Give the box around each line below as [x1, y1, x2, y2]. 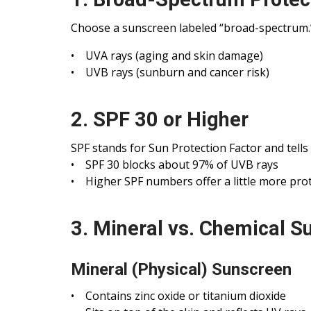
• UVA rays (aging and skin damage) [71, 48, 263, 64]
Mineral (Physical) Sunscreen [71, 260, 292, 280]
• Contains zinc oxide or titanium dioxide [71, 288, 286, 304]
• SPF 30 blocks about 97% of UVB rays [71, 157, 278, 173]
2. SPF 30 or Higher [71, 108, 249, 132]
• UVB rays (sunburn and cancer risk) [71, 65, 269, 81]
